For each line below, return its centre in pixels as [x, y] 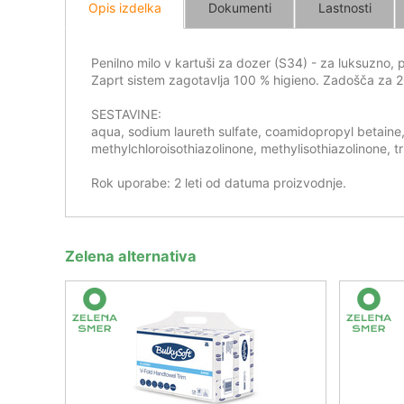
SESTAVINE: [126, 114]
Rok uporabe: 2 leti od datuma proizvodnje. [219, 182]
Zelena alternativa [131, 257]
